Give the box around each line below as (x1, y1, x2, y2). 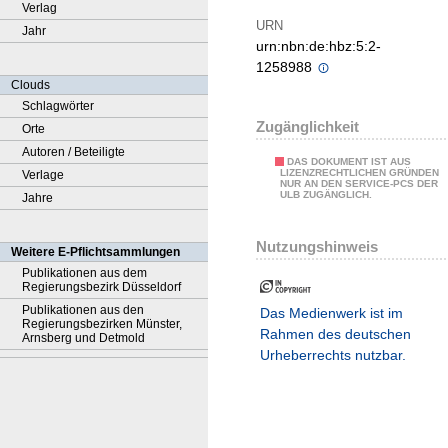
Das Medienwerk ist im (260, 305, 403, 322)
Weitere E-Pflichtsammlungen (11, 245, 180, 259)
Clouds (11, 78, 50, 92)
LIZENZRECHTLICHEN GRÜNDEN (280, 167, 439, 179)
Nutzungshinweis (256, 237, 378, 255)
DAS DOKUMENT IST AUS (287, 156, 411, 168)
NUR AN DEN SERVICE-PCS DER (280, 178, 438, 190)
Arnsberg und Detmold (22, 331, 145, 345)
